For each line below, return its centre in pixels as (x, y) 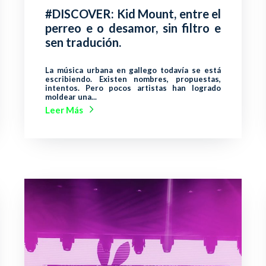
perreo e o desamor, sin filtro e (133, 28)
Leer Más (64, 110)
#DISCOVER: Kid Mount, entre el (133, 13)
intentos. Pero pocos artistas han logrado (133, 88)
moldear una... (71, 96)
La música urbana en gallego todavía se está (133, 70)
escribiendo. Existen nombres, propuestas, (133, 79)
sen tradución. (83, 42)
